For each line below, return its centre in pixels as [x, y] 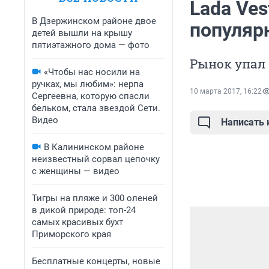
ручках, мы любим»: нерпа [88, 84]
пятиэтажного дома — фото [91, 45]
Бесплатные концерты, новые [96, 261]
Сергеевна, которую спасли [91, 96]
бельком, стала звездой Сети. [96, 108]
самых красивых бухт [77, 222]
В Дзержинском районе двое [94, 21]
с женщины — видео [76, 171]
